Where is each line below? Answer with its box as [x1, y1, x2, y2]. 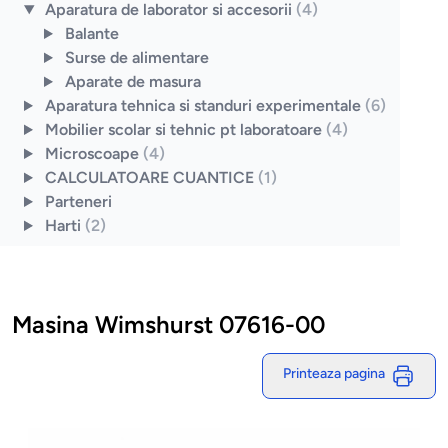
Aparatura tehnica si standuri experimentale [44, 96, 365, 116]
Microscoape [44, 144, 143, 164]
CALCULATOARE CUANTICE [44, 168, 258, 188]
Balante [64, 24, 119, 44]
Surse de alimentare [64, 48, 209, 68]
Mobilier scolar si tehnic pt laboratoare [44, 120, 326, 140]
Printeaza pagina [283, 365, 391, 383]
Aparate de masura [64, 72, 201, 92]
